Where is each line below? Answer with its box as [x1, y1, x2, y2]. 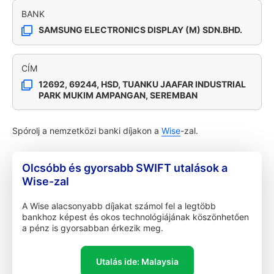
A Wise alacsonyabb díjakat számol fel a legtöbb [22, 201, 216, 211]
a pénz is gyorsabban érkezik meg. [22, 223, 163, 233]
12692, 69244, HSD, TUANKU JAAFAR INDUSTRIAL [39, 79, 246, 89]
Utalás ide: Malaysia [95, 256, 179, 267]
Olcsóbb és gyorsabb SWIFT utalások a [22, 161, 228, 174]
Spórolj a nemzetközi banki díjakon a [12, 125, 161, 136]
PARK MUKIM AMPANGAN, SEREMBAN [39, 90, 198, 100]
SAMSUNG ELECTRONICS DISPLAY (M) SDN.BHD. [39, 24, 242, 35]
